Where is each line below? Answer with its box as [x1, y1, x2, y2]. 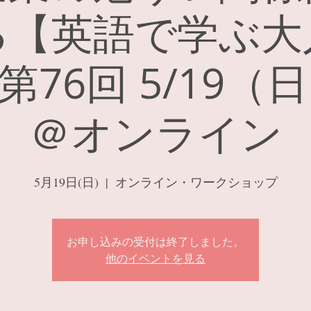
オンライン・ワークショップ [115, 174, 278, 190]
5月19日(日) [33, 174, 99, 190]
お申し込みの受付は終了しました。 [67, 234, 244, 249]
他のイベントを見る [106, 251, 205, 266]
